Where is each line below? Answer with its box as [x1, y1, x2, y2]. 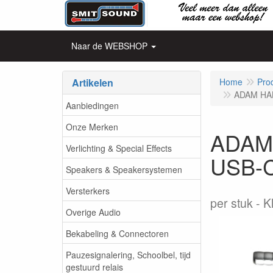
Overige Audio [66, 205, 121, 218]
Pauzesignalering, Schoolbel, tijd [66, 248, 191, 261]
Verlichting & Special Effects [66, 141, 172, 154]
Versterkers [66, 184, 110, 197]
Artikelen [72, 76, 113, 90]
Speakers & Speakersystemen [66, 163, 182, 175]
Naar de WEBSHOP [71, 40, 147, 52]
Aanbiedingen [66, 99, 119, 112]
